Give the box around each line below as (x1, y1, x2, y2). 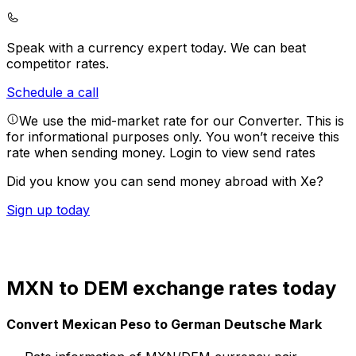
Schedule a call (6, 84, 99, 101)
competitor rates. (6, 56, 109, 72)
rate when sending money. (6, 145, 169, 161)
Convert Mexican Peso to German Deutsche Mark (6, 316, 322, 333)
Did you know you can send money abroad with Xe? (6, 173, 323, 190)
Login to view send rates (169, 145, 315, 161)
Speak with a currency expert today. (6, 40, 230, 56)
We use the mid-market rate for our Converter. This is (19, 113, 344, 130)
